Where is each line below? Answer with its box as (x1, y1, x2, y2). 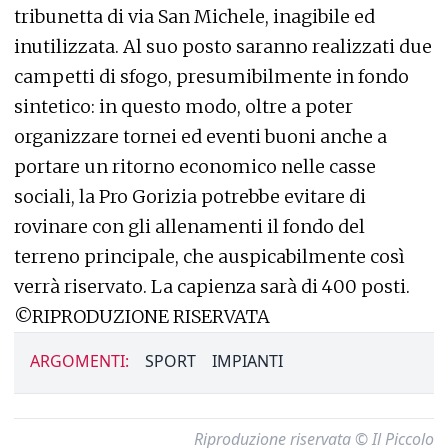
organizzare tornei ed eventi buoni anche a (14, 125, 387, 149)
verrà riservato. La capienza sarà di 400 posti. (14, 275, 410, 299)
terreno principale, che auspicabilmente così (14, 245, 405, 269)
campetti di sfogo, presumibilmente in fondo (14, 65, 409, 89)
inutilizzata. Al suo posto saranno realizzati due (14, 35, 432, 59)
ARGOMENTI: (30, 350, 129, 373)
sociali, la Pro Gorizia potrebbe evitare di (14, 185, 366, 209)
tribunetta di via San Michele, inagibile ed (14, 5, 375, 29)
